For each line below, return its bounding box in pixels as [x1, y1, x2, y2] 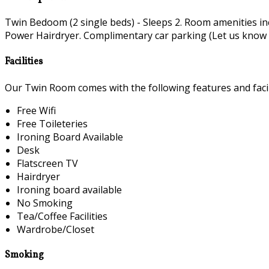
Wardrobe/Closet [17, 222, 94, 236]
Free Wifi [17, 103, 56, 117]
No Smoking [17, 196, 73, 210]
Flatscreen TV [17, 156, 78, 170]
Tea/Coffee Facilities [17, 209, 107, 223]
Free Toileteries [17, 116, 88, 130]
